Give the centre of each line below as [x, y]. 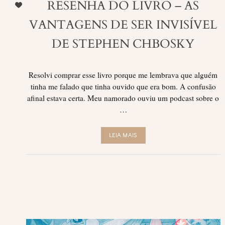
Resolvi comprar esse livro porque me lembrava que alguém [123, 75]
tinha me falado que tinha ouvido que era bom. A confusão [123, 86]
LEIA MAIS [123, 135]
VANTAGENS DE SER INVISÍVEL [123, 25]
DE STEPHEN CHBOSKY [123, 44]
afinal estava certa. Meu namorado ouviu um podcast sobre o [123, 98]
